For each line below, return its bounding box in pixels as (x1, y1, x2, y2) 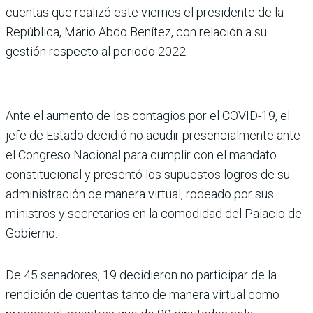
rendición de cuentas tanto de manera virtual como (6, 286, 279, 302)
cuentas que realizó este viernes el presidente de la (6, 4, 284, 20)
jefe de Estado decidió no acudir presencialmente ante (6, 127, 300, 143)
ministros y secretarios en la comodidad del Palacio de (6, 205, 302, 221)
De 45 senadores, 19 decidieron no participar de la (6, 267, 277, 282)
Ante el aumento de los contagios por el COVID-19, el (6, 108, 290, 123)
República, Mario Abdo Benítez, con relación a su (6, 24, 267, 39)
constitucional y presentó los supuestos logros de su (6, 166, 290, 182)
